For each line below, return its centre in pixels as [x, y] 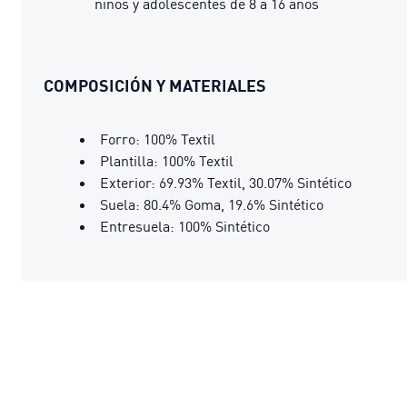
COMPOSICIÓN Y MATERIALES [155, 85]
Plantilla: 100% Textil [167, 160]
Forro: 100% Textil [158, 139]
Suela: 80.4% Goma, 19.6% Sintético [212, 204]
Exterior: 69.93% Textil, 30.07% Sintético [226, 182]
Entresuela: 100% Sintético [185, 226]
